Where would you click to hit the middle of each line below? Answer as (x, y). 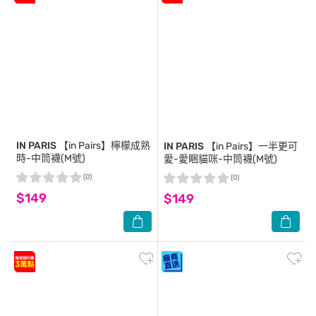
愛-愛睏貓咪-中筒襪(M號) (220, 159)
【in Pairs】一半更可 (251, 146)
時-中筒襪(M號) (51, 158)
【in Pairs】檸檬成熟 (103, 146)
